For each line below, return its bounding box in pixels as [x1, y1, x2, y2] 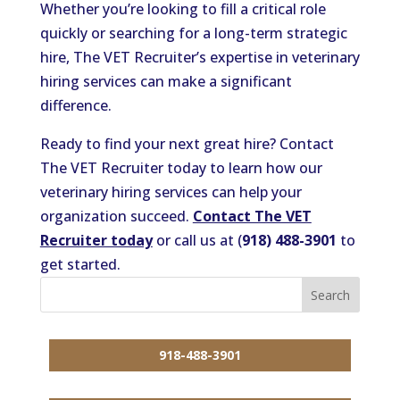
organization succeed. [39, 206, 193, 226]
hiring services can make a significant [39, 71, 292, 91]
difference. [39, 96, 112, 115]
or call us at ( [152, 230, 242, 250]
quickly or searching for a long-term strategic [39, 23, 347, 43]
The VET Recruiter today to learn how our [39, 158, 322, 178]
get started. [39, 254, 121, 274]
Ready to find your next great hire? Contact [39, 134, 334, 154]
